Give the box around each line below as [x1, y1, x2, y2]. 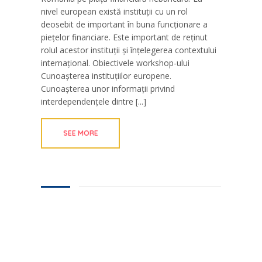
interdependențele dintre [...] [41, 96, 146, 108]
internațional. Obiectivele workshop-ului [41, 57, 189, 69]
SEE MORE [63, 129, 98, 138]
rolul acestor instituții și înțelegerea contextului [41, 44, 216, 56]
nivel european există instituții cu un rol [41, 6, 188, 18]
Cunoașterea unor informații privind [41, 83, 175, 95]
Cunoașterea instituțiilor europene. [41, 70, 171, 82]
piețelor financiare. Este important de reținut [41, 32, 208, 43]
